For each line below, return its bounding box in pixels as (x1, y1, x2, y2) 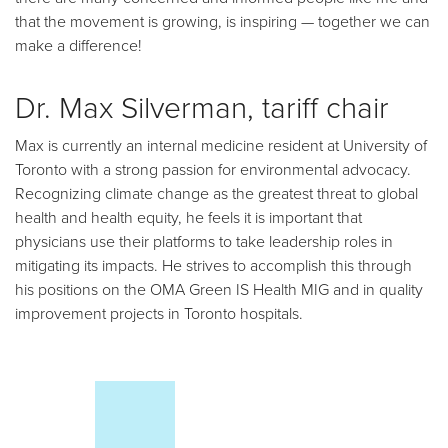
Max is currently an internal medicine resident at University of (15, 133, 427, 156)
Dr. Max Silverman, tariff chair (15, 85, 389, 127)
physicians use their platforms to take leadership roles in (15, 229, 393, 252)
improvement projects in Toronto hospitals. (15, 301, 303, 324)
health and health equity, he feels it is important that (15, 205, 362, 228)
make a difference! (15, 33, 142, 56)
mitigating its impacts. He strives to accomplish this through (15, 253, 412, 276)
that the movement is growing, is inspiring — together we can (15, 9, 430, 32)
